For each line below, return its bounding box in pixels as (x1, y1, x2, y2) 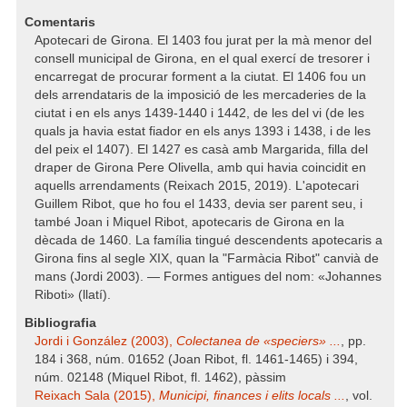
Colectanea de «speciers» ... (176, 334, 341, 348)
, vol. (345, 389, 372, 402)
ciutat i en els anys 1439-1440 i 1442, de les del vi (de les (35, 106, 364, 120)
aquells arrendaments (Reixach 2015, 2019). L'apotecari (35, 179, 359, 193)
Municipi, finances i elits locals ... (159, 389, 345, 402)
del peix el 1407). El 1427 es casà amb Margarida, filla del (35, 143, 368, 156)
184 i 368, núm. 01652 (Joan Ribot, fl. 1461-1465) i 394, (35, 352, 358, 366)
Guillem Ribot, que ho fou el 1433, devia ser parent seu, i (35, 197, 362, 211)
